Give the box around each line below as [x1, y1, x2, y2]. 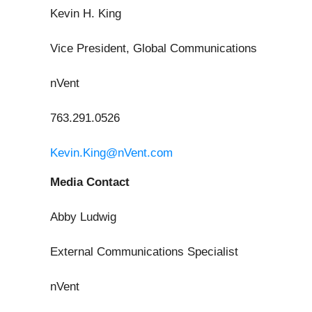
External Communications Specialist [50, 245, 238, 259]
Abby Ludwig [50, 210, 116, 224]
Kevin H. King [50, 7, 121, 21]
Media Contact [50, 175, 130, 189]
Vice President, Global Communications [50, 42, 257, 56]
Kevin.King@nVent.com [50, 146, 173, 160]
